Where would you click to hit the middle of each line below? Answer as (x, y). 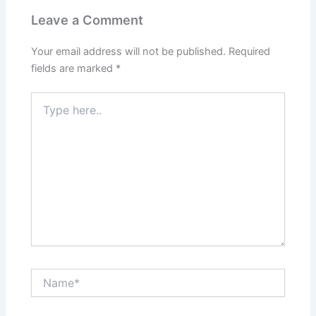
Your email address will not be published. (129, 52)
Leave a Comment (87, 20)
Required (250, 52)
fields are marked (74, 69)
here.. (44, 113)
